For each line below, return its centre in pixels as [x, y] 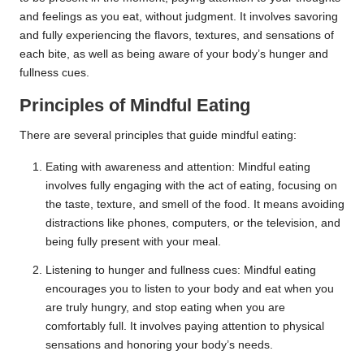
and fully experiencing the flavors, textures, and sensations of [177, 36]
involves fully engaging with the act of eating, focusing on [191, 186]
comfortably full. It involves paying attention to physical [185, 327]
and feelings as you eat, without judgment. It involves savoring [179, 17]
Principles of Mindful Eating [135, 106]
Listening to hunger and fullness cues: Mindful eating [181, 271]
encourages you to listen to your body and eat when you [190, 289]
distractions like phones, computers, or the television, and [193, 223]
